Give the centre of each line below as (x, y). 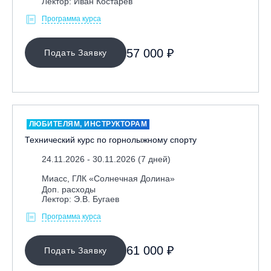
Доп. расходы (69, 189)
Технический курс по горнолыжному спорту (111, 139)
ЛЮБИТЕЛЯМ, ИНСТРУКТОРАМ (88, 124)
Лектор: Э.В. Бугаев (80, 199)
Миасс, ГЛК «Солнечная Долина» (108, 178)
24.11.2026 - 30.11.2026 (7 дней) (106, 159)
